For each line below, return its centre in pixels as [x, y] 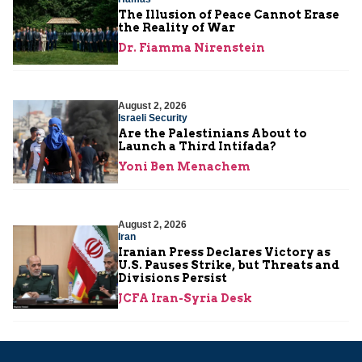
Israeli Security [153, 118]
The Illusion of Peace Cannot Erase [229, 14]
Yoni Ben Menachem [184, 166]
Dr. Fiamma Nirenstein [192, 47]
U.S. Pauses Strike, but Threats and [229, 265]
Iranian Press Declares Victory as [224, 252]
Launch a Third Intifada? [197, 146]
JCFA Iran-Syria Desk [185, 298]
